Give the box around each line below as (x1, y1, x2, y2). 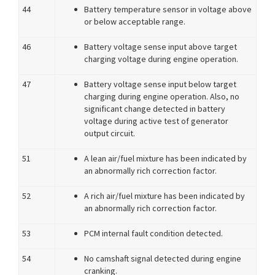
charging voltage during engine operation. (84, 53, 238, 64)
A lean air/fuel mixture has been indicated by (84, 153, 247, 164)
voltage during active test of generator (84, 115, 228, 126)
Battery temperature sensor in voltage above (84, 4, 252, 15)
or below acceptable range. (84, 16, 185, 27)
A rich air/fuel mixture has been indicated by (84, 190, 245, 201)
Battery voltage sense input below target (84, 79, 236, 90)
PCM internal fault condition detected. (84, 228, 223, 239)
